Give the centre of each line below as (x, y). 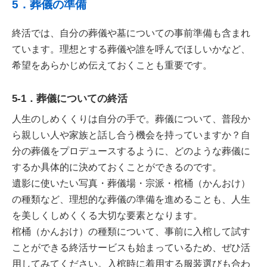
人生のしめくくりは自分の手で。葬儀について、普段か (131, 119)
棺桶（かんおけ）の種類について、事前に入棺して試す (131, 232)
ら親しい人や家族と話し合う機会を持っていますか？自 (131, 135)
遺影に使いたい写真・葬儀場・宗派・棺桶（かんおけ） (131, 183)
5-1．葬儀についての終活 (70, 98)
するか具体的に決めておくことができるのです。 (117, 167)
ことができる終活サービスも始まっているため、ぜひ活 (131, 248)
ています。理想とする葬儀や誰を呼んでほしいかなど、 (131, 49)
